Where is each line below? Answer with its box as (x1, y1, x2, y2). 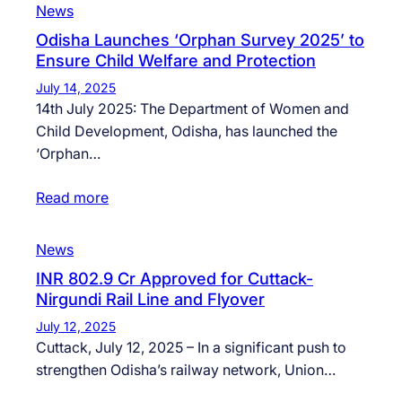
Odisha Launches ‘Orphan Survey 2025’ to (36, 30, 364, 50)
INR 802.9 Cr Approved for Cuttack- (36, 268, 313, 289)
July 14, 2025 (36, 80, 116, 96)
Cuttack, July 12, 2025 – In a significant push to (36, 338, 346, 357)
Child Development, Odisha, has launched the (36, 122, 337, 141)
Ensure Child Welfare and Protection (36, 50, 316, 71)
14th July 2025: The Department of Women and (36, 100, 349, 118)
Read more (36, 188, 109, 207)
